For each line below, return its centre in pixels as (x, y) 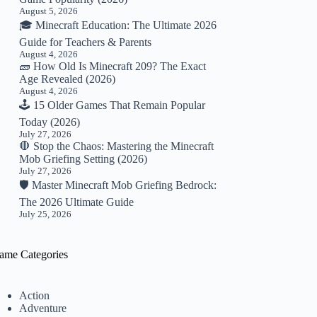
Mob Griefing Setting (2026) (83, 159)
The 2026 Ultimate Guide (77, 202)
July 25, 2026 (46, 214)
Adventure (43, 308)
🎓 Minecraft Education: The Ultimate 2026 (118, 25)
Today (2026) (50, 122)
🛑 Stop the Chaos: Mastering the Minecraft (117, 146)
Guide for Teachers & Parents (86, 42)
